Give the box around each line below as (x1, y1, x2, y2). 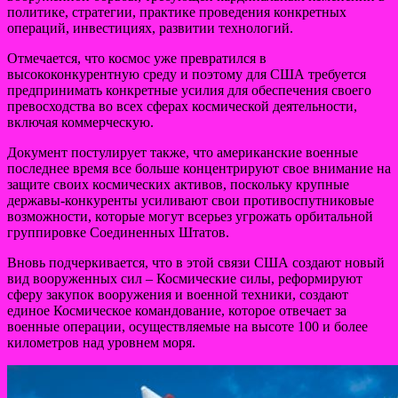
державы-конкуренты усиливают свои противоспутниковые (7, 192, 374, 208)
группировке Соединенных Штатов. (7, 224, 229, 240)
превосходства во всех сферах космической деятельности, (7, 98, 357, 114)
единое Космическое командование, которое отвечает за (7, 302, 346, 318)
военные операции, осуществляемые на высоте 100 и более (7, 318, 368, 334)
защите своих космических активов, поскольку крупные (7, 176, 349, 192)
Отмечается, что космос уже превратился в (7, 50, 267, 66)
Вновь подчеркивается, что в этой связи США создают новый (7, 254, 385, 270)
